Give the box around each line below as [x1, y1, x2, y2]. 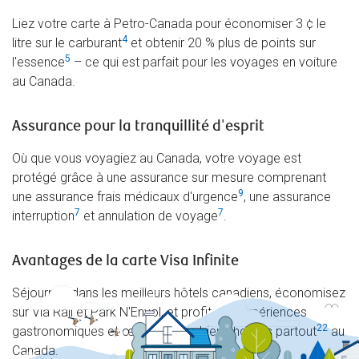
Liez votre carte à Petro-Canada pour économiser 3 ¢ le [12, 16, 326, 32]
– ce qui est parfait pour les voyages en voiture [71, 54, 337, 71]
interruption [12, 208, 75, 224]
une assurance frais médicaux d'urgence [12, 189, 238, 205]
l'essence [12, 54, 65, 71]
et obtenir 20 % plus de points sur [127, 35, 316, 51]
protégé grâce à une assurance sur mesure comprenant [12, 170, 326, 186]
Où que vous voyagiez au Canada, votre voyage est [12, 151, 301, 167]
